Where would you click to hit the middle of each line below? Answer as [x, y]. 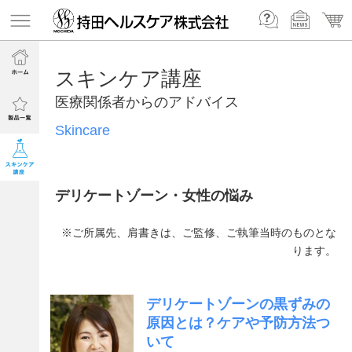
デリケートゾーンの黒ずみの [238, 304]
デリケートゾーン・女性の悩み [154, 196]
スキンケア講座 [128, 79]
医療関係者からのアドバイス [147, 102]
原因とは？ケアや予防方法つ [238, 323]
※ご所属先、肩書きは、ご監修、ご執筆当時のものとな [199, 233]
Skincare [82, 130]
